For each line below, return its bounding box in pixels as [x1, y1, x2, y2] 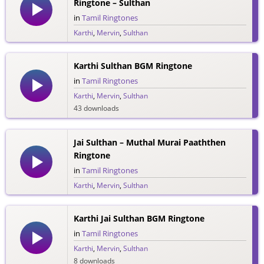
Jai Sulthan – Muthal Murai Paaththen [73, 136, 226, 148]
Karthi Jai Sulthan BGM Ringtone [73, 212, 204, 224]
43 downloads [73, 103, 119, 114]
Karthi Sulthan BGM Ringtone [73, 60, 192, 72]
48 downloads [73, 40, 119, 51]
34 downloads [73, 192, 119, 203]
